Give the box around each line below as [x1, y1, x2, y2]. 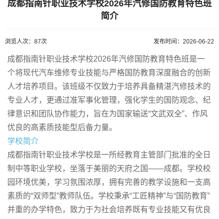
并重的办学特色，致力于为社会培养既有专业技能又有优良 [7, 205, 211, 214]
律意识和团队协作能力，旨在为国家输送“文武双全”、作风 [7, 109, 208, 118]
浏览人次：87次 [5, 38, 47, 45]
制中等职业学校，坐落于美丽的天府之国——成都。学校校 [7, 164, 211, 173]
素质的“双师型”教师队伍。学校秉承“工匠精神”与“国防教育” [7, 192, 210, 200]
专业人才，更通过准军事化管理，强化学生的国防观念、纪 [7, 96, 211, 104]
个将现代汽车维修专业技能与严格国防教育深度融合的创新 [7, 68, 211, 77]
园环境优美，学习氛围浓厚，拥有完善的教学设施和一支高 [7, 178, 211, 186]
